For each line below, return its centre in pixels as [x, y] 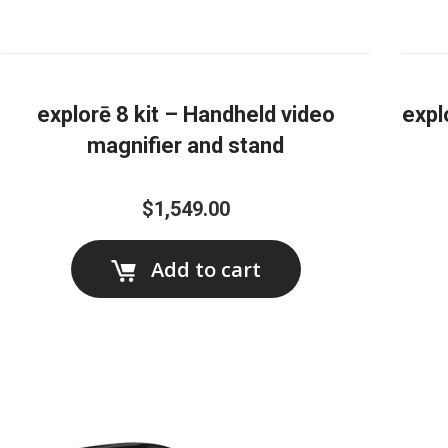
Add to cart [205, 270]
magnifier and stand [186, 146]
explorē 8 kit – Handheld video [185, 115]
